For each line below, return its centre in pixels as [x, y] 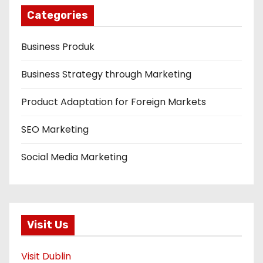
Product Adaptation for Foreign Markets [114, 102]
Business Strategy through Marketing [106, 74]
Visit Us [48, 225]
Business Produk [58, 46]
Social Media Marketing [74, 157]
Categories [58, 15]
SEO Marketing [55, 129]
